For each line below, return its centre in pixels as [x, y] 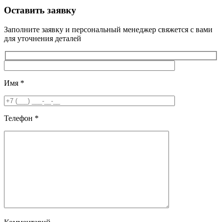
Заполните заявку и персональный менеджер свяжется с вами [108, 29]
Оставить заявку [40, 10]
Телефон [19, 118]
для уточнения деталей [43, 38]
